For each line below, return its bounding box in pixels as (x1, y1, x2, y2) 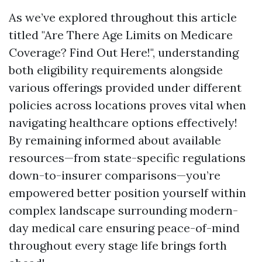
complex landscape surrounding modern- (9, 203, 238, 218)
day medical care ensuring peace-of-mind (9, 220, 240, 235)
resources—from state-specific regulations (9, 150, 246, 165)
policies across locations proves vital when (9, 98, 246, 112)
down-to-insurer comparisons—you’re (9, 168, 220, 182)
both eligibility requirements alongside (9, 63, 223, 77)
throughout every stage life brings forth (9, 238, 227, 253)
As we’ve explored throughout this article (9, 10, 237, 25)
